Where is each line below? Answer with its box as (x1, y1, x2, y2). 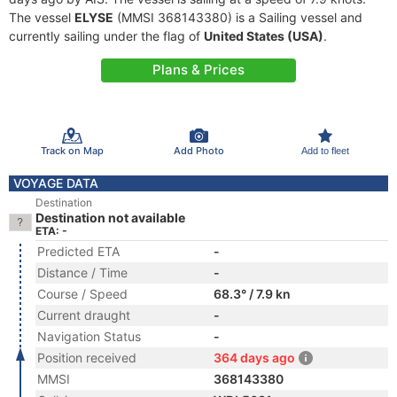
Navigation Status (37, 329, 141, 344)
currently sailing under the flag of (9, 28, 204, 43)
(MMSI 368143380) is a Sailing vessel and (113, 10, 362, 25)
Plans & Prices (152, 61, 245, 78)
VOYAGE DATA (13, 175, 98, 191)
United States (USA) (204, 28, 323, 43)
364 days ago (214, 350, 295, 365)
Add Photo (173, 144, 224, 157)
